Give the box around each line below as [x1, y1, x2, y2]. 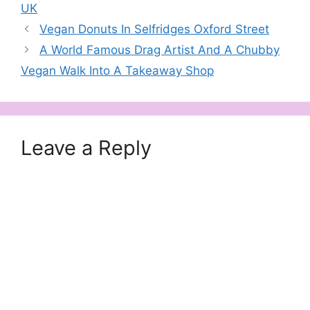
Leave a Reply [21, 135, 152, 160]
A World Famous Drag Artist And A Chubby [39, 42, 280, 57]
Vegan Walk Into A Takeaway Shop [21, 63, 214, 77]
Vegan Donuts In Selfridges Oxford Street [39, 21, 270, 36]
